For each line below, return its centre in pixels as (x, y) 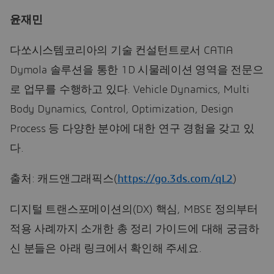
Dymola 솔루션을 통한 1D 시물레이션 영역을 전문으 (137, 70)
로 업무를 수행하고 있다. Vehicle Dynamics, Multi (130, 90)
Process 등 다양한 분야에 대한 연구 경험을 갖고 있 (132, 129)
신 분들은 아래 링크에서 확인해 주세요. (106, 249)
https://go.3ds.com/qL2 (175, 179)
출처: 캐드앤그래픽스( (64, 179)
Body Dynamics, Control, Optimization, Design (122, 109)
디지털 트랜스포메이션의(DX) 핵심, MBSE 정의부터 (134, 209)
